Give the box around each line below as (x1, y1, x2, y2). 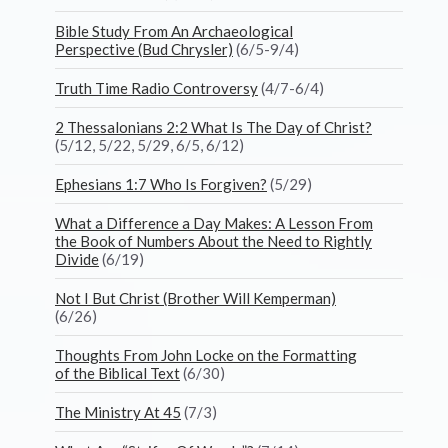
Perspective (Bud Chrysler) (55, 40, 233, 58)
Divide (55, 250, 99, 268)
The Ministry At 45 (55, 403, 181, 421)
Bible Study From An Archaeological (55, 22, 293, 40)
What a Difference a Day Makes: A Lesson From (55, 214, 373, 232)
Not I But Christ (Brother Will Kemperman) (55, 289, 336, 307)
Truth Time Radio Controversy (55, 79, 258, 97)
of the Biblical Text (55, 364, 180, 382)
